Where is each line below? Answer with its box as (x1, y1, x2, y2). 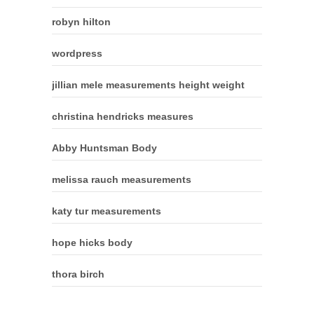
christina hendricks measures (52, 110, 193, 122)
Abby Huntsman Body (52, 142, 157, 153)
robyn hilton (52, 15, 111, 27)
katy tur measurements (52, 205, 161, 217)
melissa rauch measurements (52, 173, 191, 185)
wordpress (52, 47, 102, 59)
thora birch (52, 268, 104, 280)
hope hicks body (52, 236, 132, 248)
